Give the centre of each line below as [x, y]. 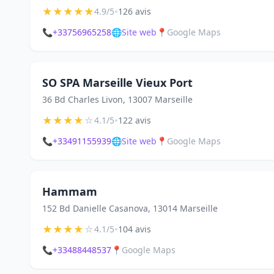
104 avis [135, 229]
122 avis [135, 120]
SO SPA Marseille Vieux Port [117, 83]
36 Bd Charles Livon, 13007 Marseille [117, 99]
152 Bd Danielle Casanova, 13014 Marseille [130, 208]
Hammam [70, 191]
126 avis [135, 11]
